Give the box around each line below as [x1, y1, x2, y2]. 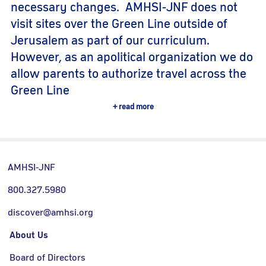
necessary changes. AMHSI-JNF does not [11, 1, 237, 14]
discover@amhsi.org [8, 208, 94, 218]
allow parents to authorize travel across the [11, 68, 246, 81]
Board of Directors [9, 253, 85, 263]
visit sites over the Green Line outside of [11, 18, 227, 31]
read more [118, 103, 154, 112]
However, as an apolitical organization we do [11, 51, 253, 64]
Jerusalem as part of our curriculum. [11, 34, 210, 47]
